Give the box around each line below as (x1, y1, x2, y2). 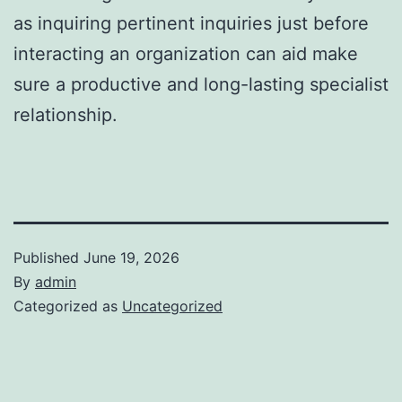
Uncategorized (122, 296, 223, 315)
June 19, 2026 (83, 248, 179, 267)
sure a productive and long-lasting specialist (13, 73, 389, 95)
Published (13, 248, 83, 267)
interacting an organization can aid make (13, 42, 358, 65)
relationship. (13, 103, 118, 126)
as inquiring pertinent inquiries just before (13, 12, 369, 34)
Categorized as (13, 296, 122, 315)
